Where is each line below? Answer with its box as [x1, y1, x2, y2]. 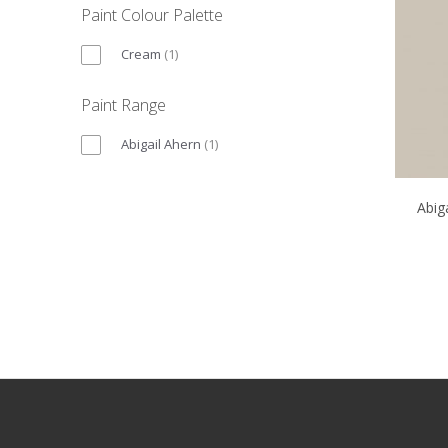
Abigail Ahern [121, 134, 201, 153]
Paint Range [81, 93, 166, 116]
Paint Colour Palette [81, 3, 223, 26]
